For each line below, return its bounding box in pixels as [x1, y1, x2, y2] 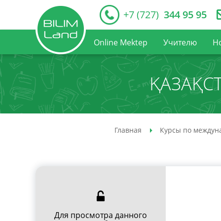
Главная [114, 125, 142, 135]
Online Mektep [94, 37, 147, 48]
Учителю [163, 37, 197, 48]
